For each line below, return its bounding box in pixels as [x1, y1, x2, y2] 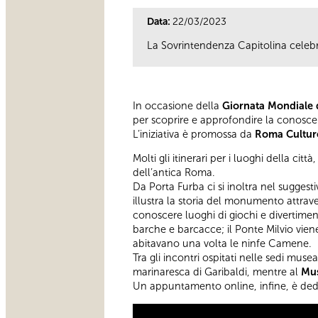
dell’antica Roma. [133, 166, 215, 180]
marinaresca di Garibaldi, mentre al [133, 265, 301, 279]
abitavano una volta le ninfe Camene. [133, 237, 312, 251]
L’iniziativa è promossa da [133, 127, 252, 141]
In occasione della [133, 99, 222, 112]
